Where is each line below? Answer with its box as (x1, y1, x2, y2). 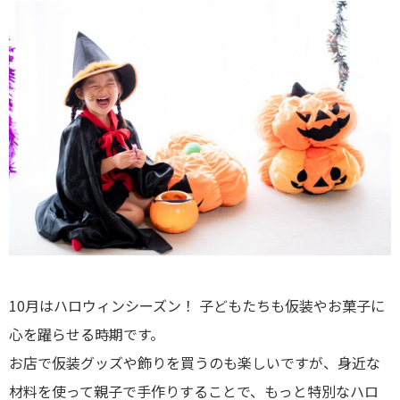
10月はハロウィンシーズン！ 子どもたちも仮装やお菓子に (9, 295, 385, 317)
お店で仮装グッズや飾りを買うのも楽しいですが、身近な (9, 352, 380, 374)
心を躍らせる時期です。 (9, 323, 164, 346)
